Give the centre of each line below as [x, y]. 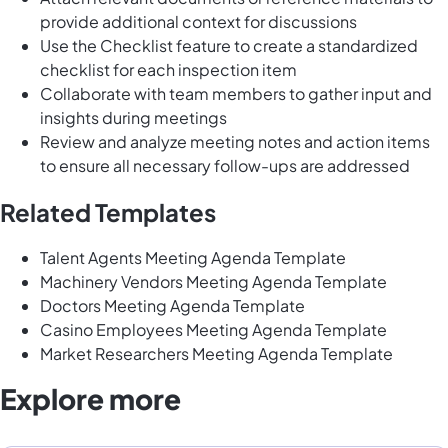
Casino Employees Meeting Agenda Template [213, 329]
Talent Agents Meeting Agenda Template [193, 257]
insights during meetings [133, 117]
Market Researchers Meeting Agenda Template [216, 353]
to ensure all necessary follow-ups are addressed [225, 165]
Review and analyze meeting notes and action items [235, 141]
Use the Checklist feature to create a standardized [229, 45]
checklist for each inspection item [168, 69]
